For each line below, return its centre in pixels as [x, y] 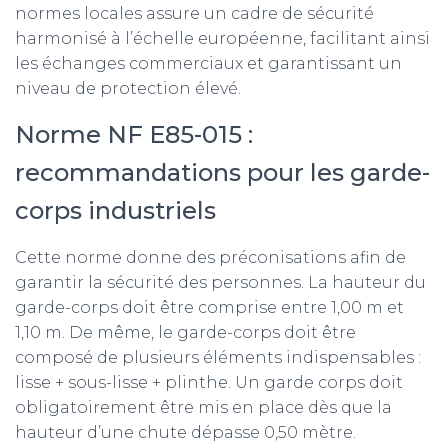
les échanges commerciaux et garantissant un [208, 63]
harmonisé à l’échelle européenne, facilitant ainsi [222, 38]
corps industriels [115, 210]
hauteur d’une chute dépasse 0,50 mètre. [185, 432]
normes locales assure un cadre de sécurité [194, 13]
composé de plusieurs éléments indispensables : [218, 357]
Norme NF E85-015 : [134, 134]
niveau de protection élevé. [128, 88]
